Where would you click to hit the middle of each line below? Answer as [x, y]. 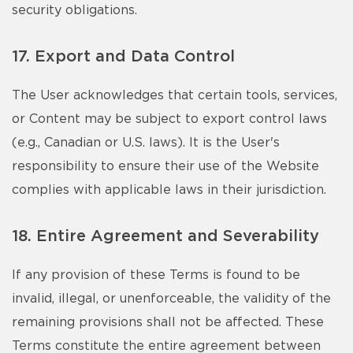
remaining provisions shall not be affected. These [168, 322]
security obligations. [74, 10]
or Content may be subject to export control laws [169, 119]
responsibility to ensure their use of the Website [165, 166]
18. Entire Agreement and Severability [165, 236]
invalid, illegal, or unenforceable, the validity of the [171, 299]
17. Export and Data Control [123, 57]
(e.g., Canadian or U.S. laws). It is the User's [146, 143]
